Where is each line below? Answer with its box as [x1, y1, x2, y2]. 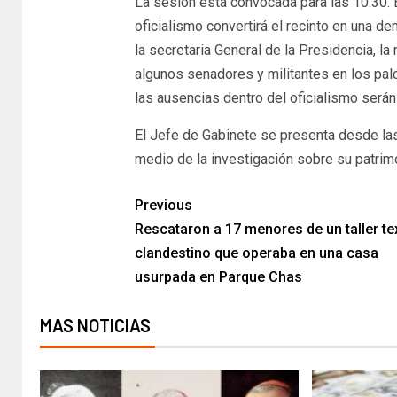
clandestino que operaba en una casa [134, 245, 378, 262]
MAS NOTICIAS [40, 315, 151, 337]
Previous [134, 197, 192, 214]
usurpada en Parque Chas [134, 269, 302, 286]
